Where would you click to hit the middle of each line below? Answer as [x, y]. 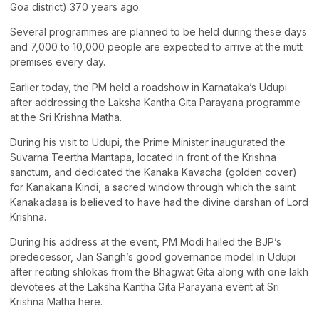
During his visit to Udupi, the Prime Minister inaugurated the [148, 142]
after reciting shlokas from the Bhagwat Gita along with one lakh [159, 272]
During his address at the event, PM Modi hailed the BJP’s [146, 242]
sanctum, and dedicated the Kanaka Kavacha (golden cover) [153, 172]
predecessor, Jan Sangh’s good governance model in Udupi [153, 257]
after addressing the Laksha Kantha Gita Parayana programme [155, 102]
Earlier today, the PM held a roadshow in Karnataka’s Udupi [148, 87]
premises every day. [58, 62]
